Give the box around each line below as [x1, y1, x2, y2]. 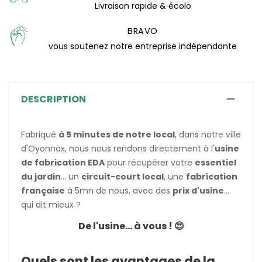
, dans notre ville [175, 129, 241, 141]
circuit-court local [81, 171, 164, 183]
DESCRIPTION [21, 92, 86, 106]
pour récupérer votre [105, 157, 195, 169]
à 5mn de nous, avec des [65, 185, 173, 197]
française [21, 185, 65, 197]
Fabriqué [21, 129, 58, 141]
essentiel [195, 157, 236, 169]
